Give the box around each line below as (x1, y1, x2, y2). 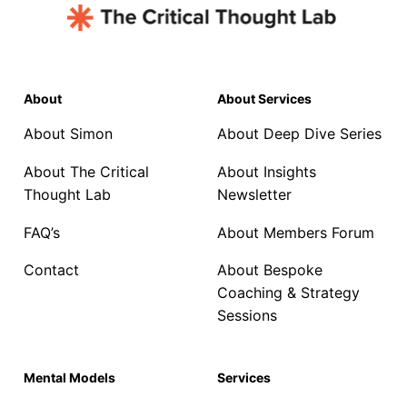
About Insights (217, 163, 316, 181)
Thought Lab (24, 185, 112, 203)
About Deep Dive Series (217, 124, 382, 144)
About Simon (24, 124, 114, 144)
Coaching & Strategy (217, 283, 360, 303)
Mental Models (24, 370, 116, 386)
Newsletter (217, 185, 292, 203)
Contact (24, 261, 80, 280)
